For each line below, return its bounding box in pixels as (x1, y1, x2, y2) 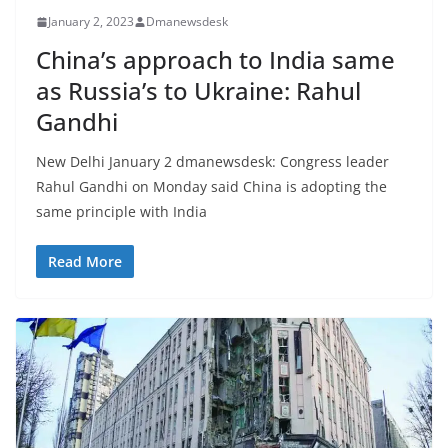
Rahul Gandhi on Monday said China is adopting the (36, 177, 387, 197)
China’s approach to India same (36, 43, 395, 77)
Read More (48, 252, 122, 272)
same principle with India (36, 202, 207, 222)
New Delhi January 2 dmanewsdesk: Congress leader (36, 152, 389, 172)
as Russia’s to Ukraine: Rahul (36, 74, 361, 108)
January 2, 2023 (48, 13, 134, 31)
